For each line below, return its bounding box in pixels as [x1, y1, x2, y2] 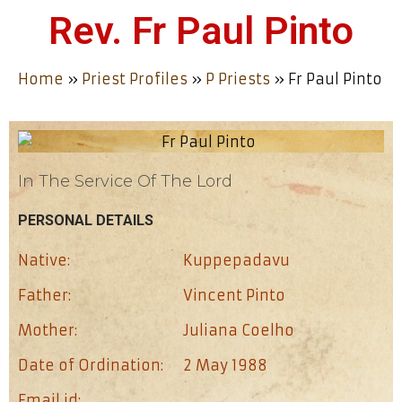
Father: [18, 286, 71, 305]
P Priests [205, 70, 270, 88]
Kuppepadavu [183, 251, 290, 270]
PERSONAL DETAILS [18, 212, 153, 230]
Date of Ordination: [18, 356, 163, 375]
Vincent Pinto [183, 286, 285, 305]
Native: [18, 251, 70, 270]
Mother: [18, 321, 77, 340]
